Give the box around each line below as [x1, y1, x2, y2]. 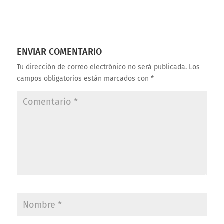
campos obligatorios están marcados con [16, 74, 151, 83]
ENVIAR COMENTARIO [16, 46, 102, 57]
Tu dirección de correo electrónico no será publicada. [16, 63, 187, 71]
